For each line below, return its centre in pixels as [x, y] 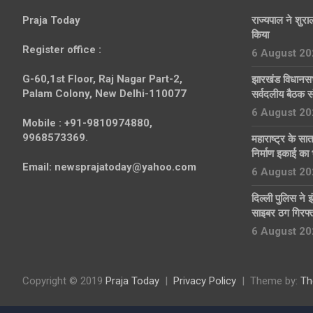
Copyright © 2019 [64, 281]
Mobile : [42, 123]
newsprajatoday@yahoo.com [124, 167]
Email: [37, 167]
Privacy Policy [205, 281]
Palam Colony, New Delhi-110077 [104, 94]
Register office [59, 50]
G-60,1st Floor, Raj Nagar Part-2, [102, 79]
